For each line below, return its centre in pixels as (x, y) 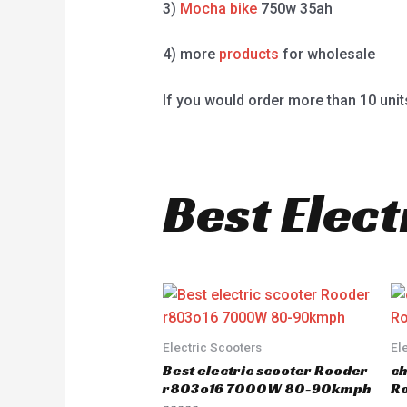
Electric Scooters (212, 347)
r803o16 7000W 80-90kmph (266, 389)
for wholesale (327, 55)
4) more (190, 55)
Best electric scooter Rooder (265, 371)
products (248, 55)
